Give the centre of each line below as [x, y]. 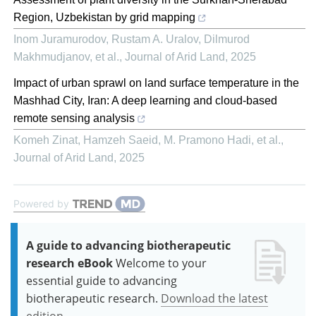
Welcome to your [161, 263]
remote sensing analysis [74, 118]
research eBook [69, 263]
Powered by [41, 203]
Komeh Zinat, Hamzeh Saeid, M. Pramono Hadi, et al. [147, 140]
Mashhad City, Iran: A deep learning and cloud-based [145, 100]
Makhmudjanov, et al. [66, 56]
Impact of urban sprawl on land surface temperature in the [156, 83]
